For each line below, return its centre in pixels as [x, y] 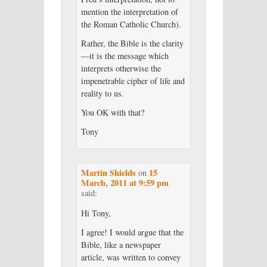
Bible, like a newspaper [121, 245]
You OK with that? [112, 112]
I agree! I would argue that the [132, 232]
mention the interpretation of [129, 12]
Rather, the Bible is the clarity [132, 44]
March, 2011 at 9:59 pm [125, 183]
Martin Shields [108, 173]
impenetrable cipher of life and [133, 81]
